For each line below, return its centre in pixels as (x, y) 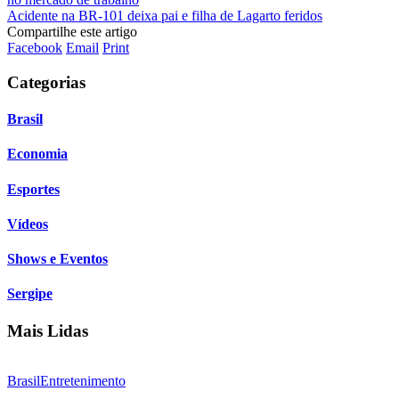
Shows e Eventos (57, 259)
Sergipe (30, 294)
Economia (37, 154)
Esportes (33, 189)
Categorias (46, 82)
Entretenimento (83, 381)
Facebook (35, 48)
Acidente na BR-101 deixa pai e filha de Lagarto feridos (165, 16)
